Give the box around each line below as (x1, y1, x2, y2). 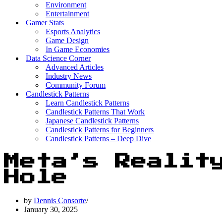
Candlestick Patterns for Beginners (46, 125, 154, 134)
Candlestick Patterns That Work (46, 108, 145, 116)
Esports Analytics (46, 27, 100, 36)
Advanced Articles (46, 63, 104, 71)
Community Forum (46, 81, 106, 89)
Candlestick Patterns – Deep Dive (46, 134, 151, 143)
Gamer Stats (26, 18, 64, 27)
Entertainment (46, 9, 89, 18)
